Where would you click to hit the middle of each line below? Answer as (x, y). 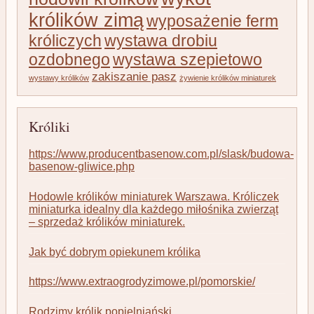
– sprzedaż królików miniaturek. (107, 221)
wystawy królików (59, 77)
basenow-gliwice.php (82, 167)
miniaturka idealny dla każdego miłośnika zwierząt (153, 209)
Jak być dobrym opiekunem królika (115, 252)
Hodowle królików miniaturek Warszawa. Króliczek (154, 196)
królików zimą (86, 20)
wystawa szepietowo (187, 59)
